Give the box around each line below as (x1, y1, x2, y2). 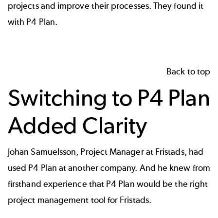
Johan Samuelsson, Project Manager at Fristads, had (8, 146, 203, 158)
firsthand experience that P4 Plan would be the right (8, 179, 208, 190)
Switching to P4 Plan (8, 84, 210, 112)
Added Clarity (8, 111, 147, 140)
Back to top (166, 66, 210, 77)
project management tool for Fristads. (8, 195, 151, 206)
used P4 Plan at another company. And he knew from (8, 163, 210, 174)
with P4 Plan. (8, 16, 58, 27)
